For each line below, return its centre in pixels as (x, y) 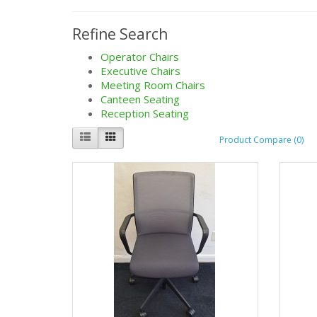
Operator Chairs (140, 57)
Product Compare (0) (261, 139)
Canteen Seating (140, 99)
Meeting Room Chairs (153, 85)
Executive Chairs (140, 71)
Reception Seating (145, 114)
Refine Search (120, 34)
